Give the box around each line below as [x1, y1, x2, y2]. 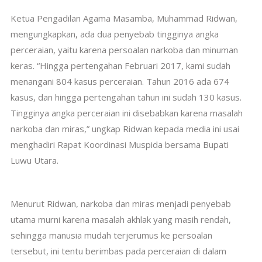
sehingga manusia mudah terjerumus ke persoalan [10, 229, 212, 241]
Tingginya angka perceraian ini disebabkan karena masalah [10, 107, 243, 119]
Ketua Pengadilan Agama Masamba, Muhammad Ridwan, [10, 12, 237, 24]
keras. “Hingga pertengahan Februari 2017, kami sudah [10, 60, 230, 71]
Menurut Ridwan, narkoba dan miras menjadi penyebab [10, 198, 231, 209]
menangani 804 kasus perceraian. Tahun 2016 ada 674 [10, 75, 229, 87]
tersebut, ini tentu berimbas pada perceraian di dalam [10, 245, 226, 257]
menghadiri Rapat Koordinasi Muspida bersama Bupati [10, 139, 229, 150]
